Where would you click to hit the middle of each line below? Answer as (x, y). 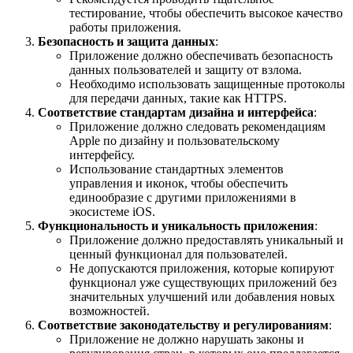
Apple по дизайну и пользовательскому (175, 141)
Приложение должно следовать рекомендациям (197, 127)
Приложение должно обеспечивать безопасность (201, 56)
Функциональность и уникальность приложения (176, 226)
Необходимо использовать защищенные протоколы (207, 84)
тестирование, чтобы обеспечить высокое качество (206, 13)
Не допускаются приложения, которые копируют (202, 269)
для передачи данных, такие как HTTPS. (178, 98)
